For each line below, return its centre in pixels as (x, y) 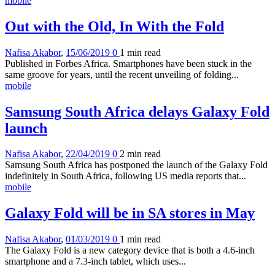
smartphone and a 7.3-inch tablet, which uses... (95, 261)
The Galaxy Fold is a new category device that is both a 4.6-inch (130, 250)
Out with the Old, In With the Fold (114, 26)
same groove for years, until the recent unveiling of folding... (122, 74)
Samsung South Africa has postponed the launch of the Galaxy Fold (136, 165)
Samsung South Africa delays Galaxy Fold (137, 111)
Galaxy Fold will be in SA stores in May (130, 213)
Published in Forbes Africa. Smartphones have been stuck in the (128, 63)
